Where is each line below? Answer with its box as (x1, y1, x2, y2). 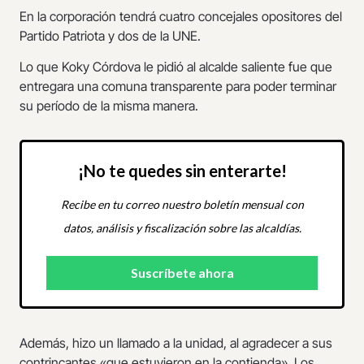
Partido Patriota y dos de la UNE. (19, 27, 201, 44)
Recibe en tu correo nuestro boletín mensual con (60, 197, 304, 212)
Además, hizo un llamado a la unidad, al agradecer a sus (19, 335, 332, 352)
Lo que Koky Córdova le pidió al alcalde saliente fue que (19, 58, 332, 76)
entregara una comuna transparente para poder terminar (19, 78, 336, 95)
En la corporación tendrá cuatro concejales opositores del (19, 7, 342, 24)
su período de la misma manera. (19, 97, 198, 115)
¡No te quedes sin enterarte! (77, 161, 287, 181)
